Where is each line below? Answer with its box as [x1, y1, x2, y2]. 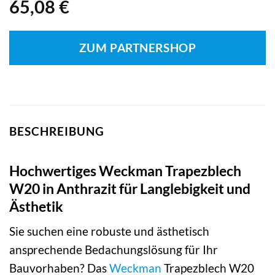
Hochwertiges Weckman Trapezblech [9, 161, 241, 179]
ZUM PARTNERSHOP [79, 41, 196, 55]
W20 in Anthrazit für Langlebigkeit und [9, 179, 250, 197]
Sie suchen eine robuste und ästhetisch [9, 224, 209, 239]
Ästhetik [9, 197, 63, 215]
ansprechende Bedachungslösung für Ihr [9, 242, 218, 257]
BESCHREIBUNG [9, 124, 104, 139]
